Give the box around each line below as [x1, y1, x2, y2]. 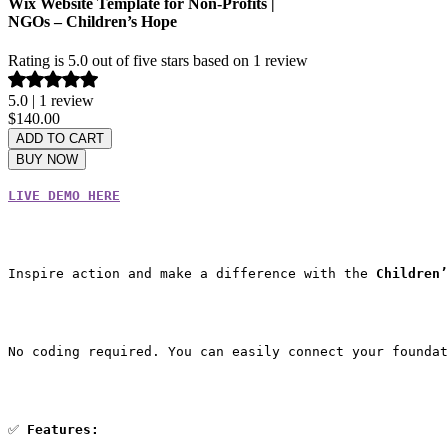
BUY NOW [16, 152, 78, 168]
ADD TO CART [16, 131, 104, 147]
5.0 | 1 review [8, 92, 94, 110]
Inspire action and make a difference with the [8, 266, 376, 282]
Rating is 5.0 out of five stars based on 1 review [8, 52, 308, 70]
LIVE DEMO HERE [8, 188, 120, 204]
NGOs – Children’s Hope [8, 13, 177, 31]
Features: [27, 422, 99, 438]
